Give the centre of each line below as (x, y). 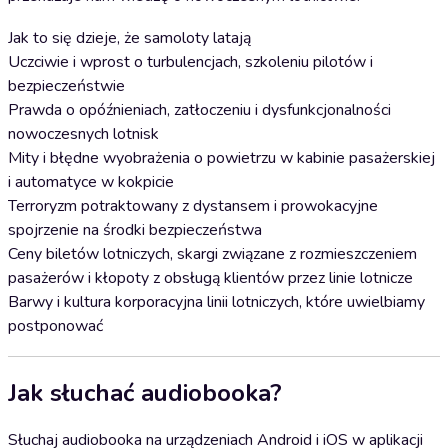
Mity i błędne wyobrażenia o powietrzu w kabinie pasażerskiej (221, 158)
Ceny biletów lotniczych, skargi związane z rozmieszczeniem (212, 254)
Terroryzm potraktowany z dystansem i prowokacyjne (193, 206)
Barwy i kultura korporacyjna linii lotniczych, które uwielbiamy (216, 302)
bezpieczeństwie (66, 86)
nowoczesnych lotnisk (83, 134)
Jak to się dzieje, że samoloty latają (129, 38)
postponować (55, 326)
